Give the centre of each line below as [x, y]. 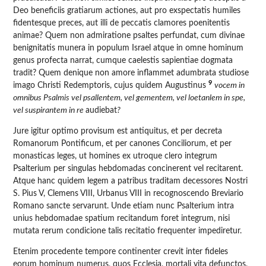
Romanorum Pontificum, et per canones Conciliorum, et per [123, 143]
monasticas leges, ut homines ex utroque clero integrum [115, 156]
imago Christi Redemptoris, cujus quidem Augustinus [111, 85]
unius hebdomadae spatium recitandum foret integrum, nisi [122, 218]
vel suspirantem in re [50, 110]
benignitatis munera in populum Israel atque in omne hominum [129, 48]
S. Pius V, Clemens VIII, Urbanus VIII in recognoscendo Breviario [129, 193]
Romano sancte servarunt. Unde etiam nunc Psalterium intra [124, 206]
